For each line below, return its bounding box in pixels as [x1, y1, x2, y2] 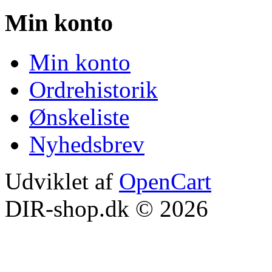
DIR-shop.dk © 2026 [5, 195, 208, 222]
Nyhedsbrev [29, 131, 144, 157]
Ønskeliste [29, 103, 129, 130]
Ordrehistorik [29, 76, 158, 103]
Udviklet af [5, 168, 119, 194]
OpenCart [119, 168, 211, 194]
